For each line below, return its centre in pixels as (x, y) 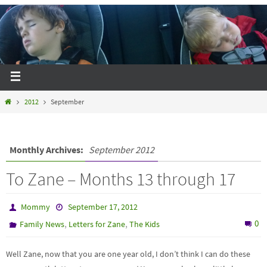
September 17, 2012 (103, 207)
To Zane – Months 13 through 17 (121, 179)
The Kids (145, 224)
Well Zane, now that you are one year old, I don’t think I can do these (128, 254)
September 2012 (122, 150)
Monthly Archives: (47, 150)
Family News (42, 224)
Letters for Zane (97, 224)
